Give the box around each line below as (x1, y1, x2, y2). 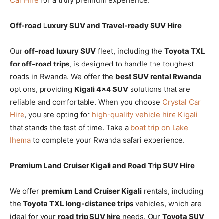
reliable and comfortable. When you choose (10, 97, 162, 107)
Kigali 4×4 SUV (74, 84, 128, 94)
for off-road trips (10, 59, 69, 68)
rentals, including (142, 186, 203, 196)
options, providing (10, 84, 74, 94)
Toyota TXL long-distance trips (23, 198, 133, 208)
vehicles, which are (133, 198, 202, 208)
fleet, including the (96, 46, 164, 56)
